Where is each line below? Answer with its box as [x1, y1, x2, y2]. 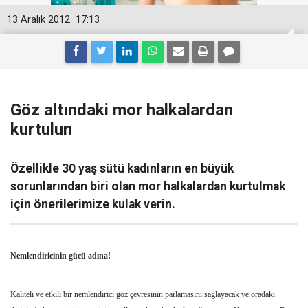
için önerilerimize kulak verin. [10, 197, 175, 211]
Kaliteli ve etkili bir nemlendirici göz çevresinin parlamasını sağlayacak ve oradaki [10, 289, 275, 299]
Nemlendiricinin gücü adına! [10, 251, 111, 261]
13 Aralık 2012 [7, 14, 70, 25]
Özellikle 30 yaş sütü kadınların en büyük [10, 162, 234, 175]
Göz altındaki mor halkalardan [10, 100, 233, 120]
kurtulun [10, 120, 72, 139]
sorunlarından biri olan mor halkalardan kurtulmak [10, 179, 285, 193]
